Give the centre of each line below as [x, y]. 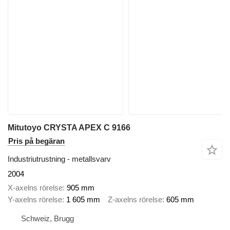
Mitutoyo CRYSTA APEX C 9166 [69, 128]
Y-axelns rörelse [35, 199]
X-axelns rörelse [35, 187]
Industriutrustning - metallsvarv [59, 159]
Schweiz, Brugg [47, 219]
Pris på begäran [36, 141]
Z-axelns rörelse [135, 199]
